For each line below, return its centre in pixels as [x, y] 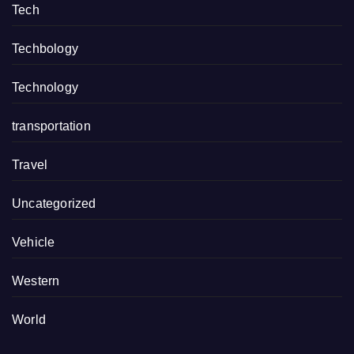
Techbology [45, 48]
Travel [30, 164]
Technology [45, 87]
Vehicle [34, 242]
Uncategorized [54, 203]
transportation [51, 126]
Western [36, 281]
